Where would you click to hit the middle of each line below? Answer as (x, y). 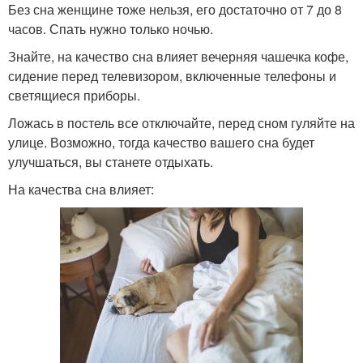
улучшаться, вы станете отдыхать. (111, 161)
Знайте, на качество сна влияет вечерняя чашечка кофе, (178, 56)
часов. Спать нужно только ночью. (111, 28)
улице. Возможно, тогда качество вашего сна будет (161, 142)
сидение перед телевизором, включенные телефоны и (172, 75)
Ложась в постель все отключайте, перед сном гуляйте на (181, 122)
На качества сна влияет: (81, 189)
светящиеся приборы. (74, 95)
